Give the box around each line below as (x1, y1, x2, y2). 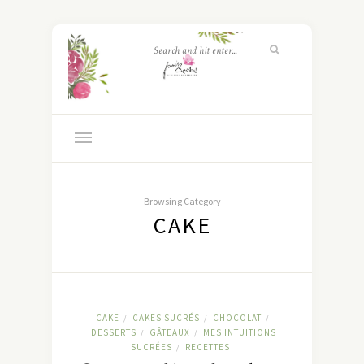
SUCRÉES (130, 341, 172, 353)
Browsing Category (143, 195, 221, 208)
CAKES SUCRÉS (132, 312, 200, 324)
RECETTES (184, 341, 230, 353)
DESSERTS (91, 327, 136, 339)
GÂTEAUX (149, 327, 190, 339)
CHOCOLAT (212, 312, 262, 324)
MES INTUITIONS (203, 327, 276, 339)
